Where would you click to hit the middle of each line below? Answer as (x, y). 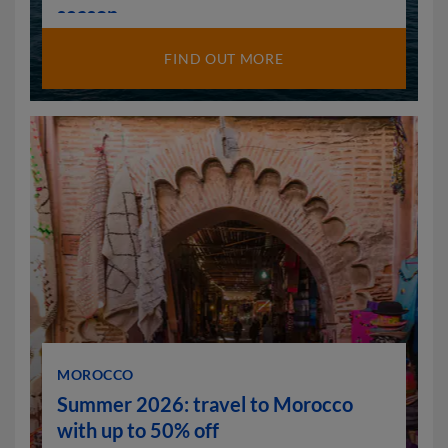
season (87, 14)
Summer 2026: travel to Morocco (205, 404)
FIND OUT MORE (224, 58)
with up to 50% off (138, 430)
